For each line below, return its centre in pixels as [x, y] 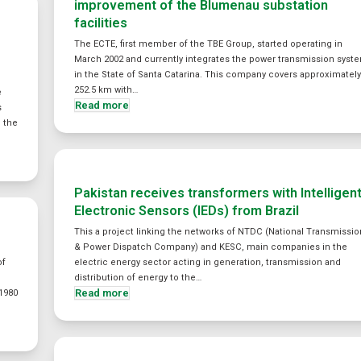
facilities [101, 23]
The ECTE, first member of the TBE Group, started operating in [209, 44]
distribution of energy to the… [138, 278]
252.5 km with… [106, 90]
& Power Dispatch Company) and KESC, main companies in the [211, 247]
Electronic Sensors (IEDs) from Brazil [187, 211]
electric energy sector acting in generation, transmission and [208, 262]
